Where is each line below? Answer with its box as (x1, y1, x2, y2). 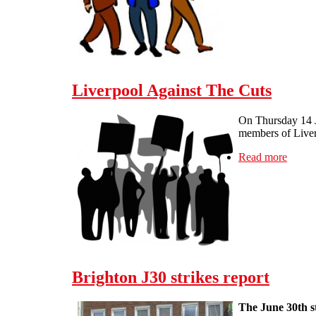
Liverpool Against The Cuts (72, 81, 272, 100)
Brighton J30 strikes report (72, 268, 269, 287)
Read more (238, 151, 287, 164)
